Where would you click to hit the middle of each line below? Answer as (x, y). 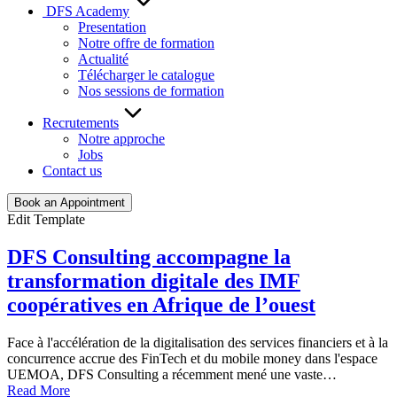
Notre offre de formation (146, 43)
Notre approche (121, 139)
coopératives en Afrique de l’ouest (161, 304)
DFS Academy (86, 11)
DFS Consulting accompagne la (149, 257)
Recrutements (81, 123)
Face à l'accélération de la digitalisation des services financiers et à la (198, 342)
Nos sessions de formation (151, 91)
